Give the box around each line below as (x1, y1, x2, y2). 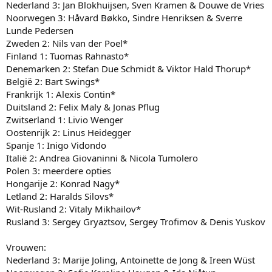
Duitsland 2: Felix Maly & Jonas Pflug (6, 100, 160, 113)
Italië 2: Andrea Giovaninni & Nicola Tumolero (6, 151, 198, 164)
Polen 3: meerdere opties (6, 164, 111, 177)
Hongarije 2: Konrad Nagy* (6, 177, 120, 189)
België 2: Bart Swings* (6, 75, 100, 87)
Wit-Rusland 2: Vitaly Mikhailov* (6, 202, 141, 215)
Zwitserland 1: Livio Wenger (6, 113, 123, 126)
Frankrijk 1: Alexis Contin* (6, 87, 115, 100)
